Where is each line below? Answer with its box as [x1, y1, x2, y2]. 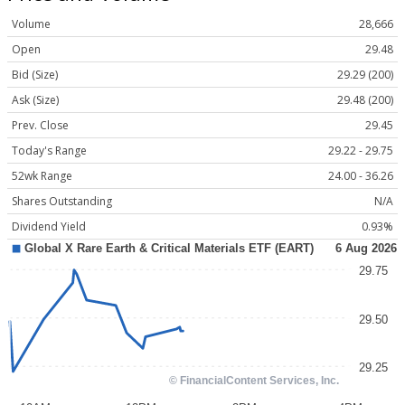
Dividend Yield [12, 219, 86, 235]
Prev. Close [12, 118, 69, 134]
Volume [12, 16, 51, 33]
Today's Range [12, 143, 87, 159]
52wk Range [12, 168, 72, 184]
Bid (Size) [12, 67, 58, 83]
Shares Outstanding [12, 193, 112, 210]
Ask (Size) [12, 92, 59, 108]
